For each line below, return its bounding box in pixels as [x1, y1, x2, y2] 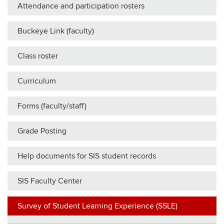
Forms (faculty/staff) [17, 101, 86, 111]
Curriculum [17, 76, 56, 86]
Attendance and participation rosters [17, 1, 144, 11]
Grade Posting [17, 126, 66, 136]
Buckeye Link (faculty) [17, 26, 94, 36]
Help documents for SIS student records [17, 151, 156, 161]
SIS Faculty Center [17, 176, 82, 186]
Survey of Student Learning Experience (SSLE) [17, 201, 177, 211]
